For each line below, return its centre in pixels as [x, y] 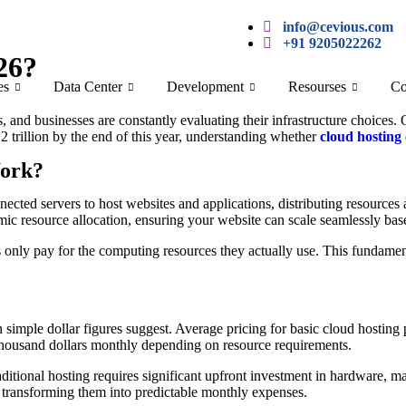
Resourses [317, 86]
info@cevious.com [338, 27]
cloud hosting [361, 136]
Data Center [87, 86]
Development [205, 86]
